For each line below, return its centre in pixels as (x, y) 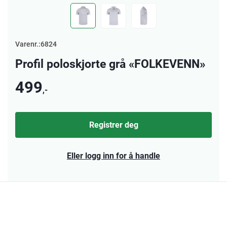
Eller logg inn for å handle (113, 155)
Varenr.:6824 (36, 44)
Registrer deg (113, 124)
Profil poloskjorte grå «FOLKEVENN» (110, 63)
